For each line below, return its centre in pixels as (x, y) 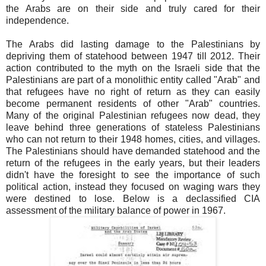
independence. (37, 21)
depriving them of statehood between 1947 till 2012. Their (133, 56)
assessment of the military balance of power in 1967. (116, 211)
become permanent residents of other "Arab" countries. (133, 104)
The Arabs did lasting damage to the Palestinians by (133, 45)
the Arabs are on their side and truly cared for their (133, 9)
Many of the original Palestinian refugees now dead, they (133, 116)
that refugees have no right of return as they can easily (133, 92)
